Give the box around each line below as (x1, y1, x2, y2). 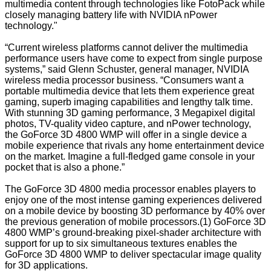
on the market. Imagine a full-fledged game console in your (5, 151, 255, 162)
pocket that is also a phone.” (5, 162, 125, 173)
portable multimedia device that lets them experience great (5, 86, 254, 97)
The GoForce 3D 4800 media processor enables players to (5, 184, 256, 195)
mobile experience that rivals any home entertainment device (5, 140, 264, 151)
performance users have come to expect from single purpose (5, 53, 263, 64)
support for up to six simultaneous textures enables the (5, 238, 237, 249)
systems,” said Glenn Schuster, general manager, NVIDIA (5, 64, 249, 75)
